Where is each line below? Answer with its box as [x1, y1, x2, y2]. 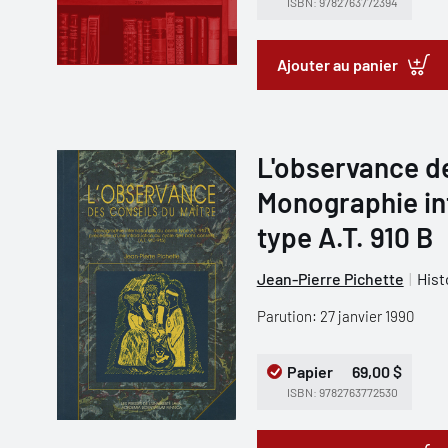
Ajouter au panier [276, 55, 398, 74]
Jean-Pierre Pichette [256, 269, 404, 288]
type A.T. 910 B [256, 220, 433, 254]
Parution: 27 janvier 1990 [256, 307, 414, 325]
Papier [286, 362, 333, 381]
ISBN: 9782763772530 [286, 385, 398, 399]
